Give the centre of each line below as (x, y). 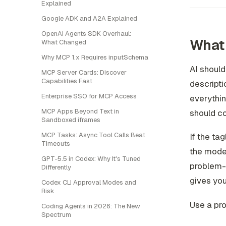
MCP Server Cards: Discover (84, 72)
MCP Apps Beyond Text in (80, 111)
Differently (56, 167)
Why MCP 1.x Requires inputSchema (95, 57)
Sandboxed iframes (71, 120)
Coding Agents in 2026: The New (91, 206)
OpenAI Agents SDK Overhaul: (86, 34)
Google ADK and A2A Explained (89, 18)
